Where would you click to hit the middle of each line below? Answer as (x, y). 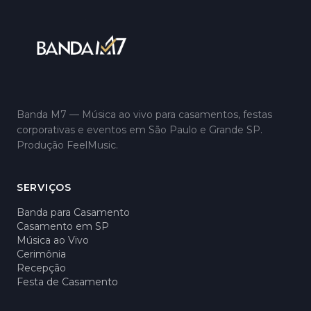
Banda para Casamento (73, 212)
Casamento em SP (63, 226)
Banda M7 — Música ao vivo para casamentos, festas (144, 115)
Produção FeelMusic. (67, 145)
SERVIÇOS (44, 187)
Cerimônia (41, 254)
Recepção (41, 268)
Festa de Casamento (67, 282)
